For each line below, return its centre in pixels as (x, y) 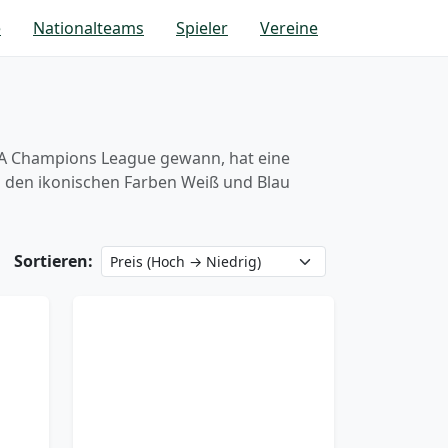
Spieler (202, 28)
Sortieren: (53, 261)
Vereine (289, 28)
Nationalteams (88, 28)
